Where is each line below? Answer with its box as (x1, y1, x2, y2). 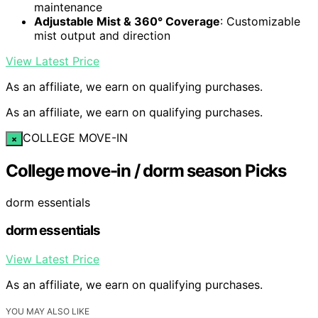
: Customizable (220, 13, 300, 28)
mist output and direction (34, 28, 170, 43)
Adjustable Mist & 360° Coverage (34, 13, 220, 28)
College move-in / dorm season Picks (6, 160, 286, 181)
